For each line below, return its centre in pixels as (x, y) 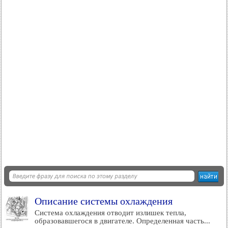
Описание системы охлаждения (104, 201)
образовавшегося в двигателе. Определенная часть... (122, 221)
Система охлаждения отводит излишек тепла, (110, 213)
